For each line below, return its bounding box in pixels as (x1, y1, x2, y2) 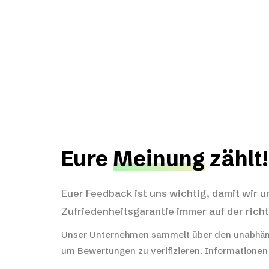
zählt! (205, 145, 268, 172)
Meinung (113, 145, 205, 172)
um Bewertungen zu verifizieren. (61, 245, 205, 256)
